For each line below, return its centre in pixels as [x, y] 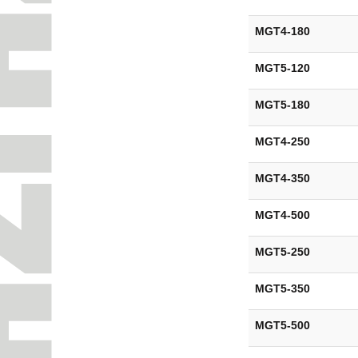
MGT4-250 [282, 141]
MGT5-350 [282, 288]
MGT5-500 [282, 325]
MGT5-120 [282, 68]
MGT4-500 [282, 215]
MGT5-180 [282, 104]
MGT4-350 [282, 178]
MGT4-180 [282, 31]
